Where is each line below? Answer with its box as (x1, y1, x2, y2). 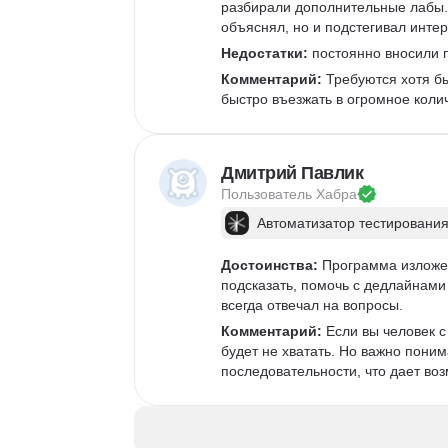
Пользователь (221, 186, 316, 202)
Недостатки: (221, 45, 308, 61)
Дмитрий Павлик (221, 163, 363, 183)
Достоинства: (221, 257, 318, 273)
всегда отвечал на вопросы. (221, 297, 407, 313)
